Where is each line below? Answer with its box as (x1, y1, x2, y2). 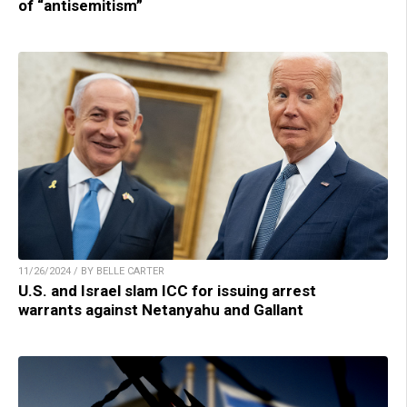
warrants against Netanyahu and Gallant (18, 301, 303, 320)
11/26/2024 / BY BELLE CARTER (18, 265, 164, 278)
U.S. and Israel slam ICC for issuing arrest (18, 282, 316, 301)
